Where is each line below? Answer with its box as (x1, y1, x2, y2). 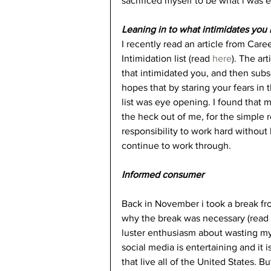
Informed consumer (122, 169, 204, 180)
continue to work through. (122, 140, 231, 151)
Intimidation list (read (122, 53, 212, 64)
